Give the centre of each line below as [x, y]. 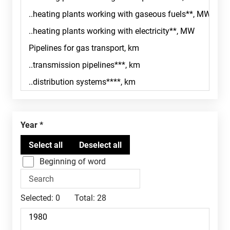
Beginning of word [73, 161]
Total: [85, 198]
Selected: [37, 198]
